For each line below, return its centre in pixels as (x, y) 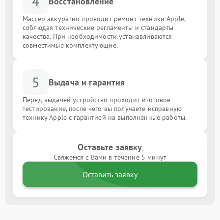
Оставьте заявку (110, 147)
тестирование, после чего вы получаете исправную (102, 109)
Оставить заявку (110, 174)
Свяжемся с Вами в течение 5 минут (110, 157)
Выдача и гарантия (87, 82)
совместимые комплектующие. (70, 45)
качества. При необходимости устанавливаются (97, 36)
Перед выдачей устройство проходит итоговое (97, 100)
